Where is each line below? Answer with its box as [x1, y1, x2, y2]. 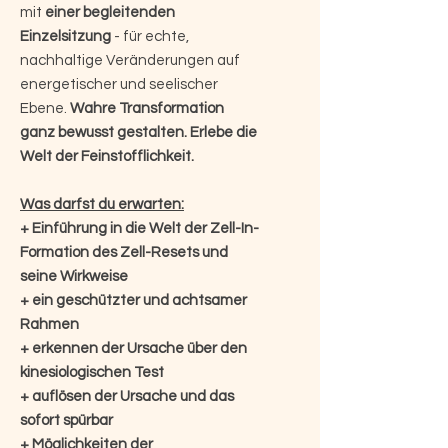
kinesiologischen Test [20, 364, 164, 380]
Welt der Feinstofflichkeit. [20, 148, 194, 164]
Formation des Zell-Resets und [20, 244, 228, 260]
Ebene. [20, 100, 70, 116]
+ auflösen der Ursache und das [20, 388, 234, 404]
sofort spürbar [20, 412, 113, 428]
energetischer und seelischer [20, 76, 218, 92]
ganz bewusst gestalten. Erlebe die [20, 124, 257, 140]
